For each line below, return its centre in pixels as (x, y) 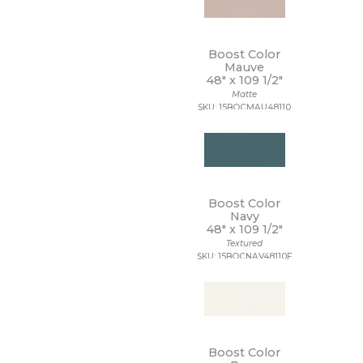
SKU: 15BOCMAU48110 (245, 107)
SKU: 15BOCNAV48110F (245, 256)
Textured (245, 243)
